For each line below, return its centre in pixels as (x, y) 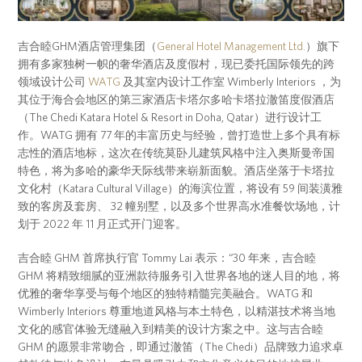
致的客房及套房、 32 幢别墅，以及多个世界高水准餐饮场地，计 (179, 206)
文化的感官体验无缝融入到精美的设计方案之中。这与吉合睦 (171, 329)
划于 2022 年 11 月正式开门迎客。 (103, 224)
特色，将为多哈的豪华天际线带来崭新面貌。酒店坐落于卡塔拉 (177, 171)
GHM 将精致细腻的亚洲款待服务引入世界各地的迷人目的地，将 (179, 276)
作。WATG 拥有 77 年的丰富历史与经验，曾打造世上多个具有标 (179, 135)
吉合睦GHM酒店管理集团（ (88, 46)
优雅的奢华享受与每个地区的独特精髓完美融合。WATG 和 (166, 294)
